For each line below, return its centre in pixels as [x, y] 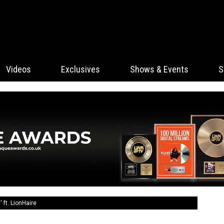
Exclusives [80, 69]
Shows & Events [159, 69]
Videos [18, 69]
